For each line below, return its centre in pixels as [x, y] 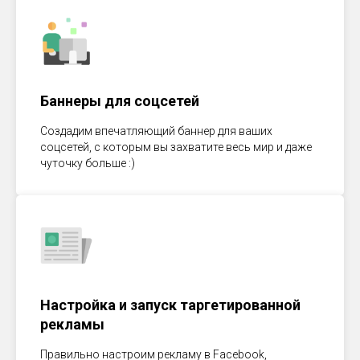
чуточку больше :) [88, 163]
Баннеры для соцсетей [120, 101]
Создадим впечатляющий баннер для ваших [156, 131]
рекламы [72, 324]
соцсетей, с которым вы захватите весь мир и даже [176, 147]
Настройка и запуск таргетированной [170, 305]
